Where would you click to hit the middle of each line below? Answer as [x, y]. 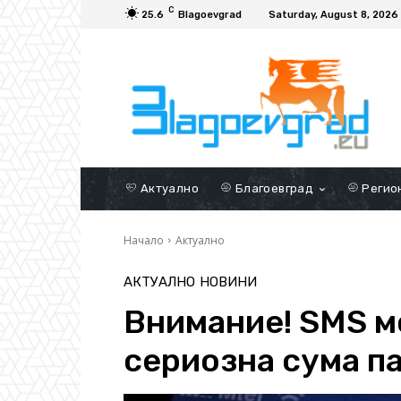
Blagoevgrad [210, 14]
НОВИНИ [228, 282]
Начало [144, 240]
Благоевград [273, 188]
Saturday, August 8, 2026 [333, 14]
